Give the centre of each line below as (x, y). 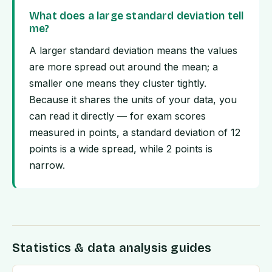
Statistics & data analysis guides (112, 248)
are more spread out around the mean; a (124, 67)
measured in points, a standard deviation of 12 (135, 133)
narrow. (47, 165)
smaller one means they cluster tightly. (118, 83)
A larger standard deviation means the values (133, 51)
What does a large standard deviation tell (137, 16)
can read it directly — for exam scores (117, 116)
